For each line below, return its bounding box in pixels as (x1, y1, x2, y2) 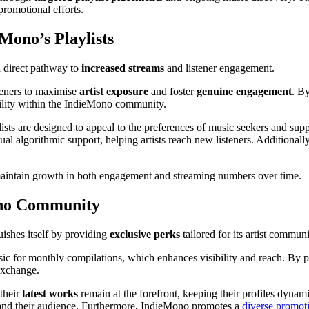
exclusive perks (110, 228, 180, 240)
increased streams (81, 61, 164, 74)
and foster (148, 85, 197, 97)
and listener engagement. (164, 61, 275, 74)
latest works (22, 287, 78, 299)
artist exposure (79, 85, 148, 97)
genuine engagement (197, 85, 292, 97)
